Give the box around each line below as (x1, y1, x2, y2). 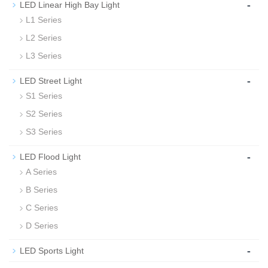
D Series (26, 220, 58, 230)
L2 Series (26, 32, 62, 42)
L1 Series (26, 14, 62, 25)
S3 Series (26, 126, 62, 136)
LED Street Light (20, 75, 82, 86)
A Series (26, 166, 57, 176)
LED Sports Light (20, 245, 84, 255)
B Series (26, 184, 57, 194)
